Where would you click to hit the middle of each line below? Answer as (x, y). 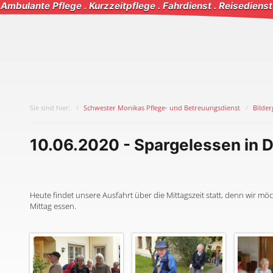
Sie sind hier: (50, 107)
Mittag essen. (53, 206)
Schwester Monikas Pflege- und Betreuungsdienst (162, 107)
